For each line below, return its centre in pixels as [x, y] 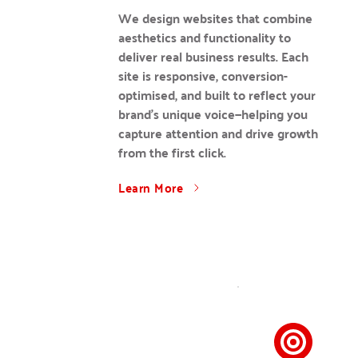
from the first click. [172, 152]
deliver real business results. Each [213, 56]
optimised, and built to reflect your [217, 95]
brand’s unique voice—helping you [213, 114]
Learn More [151, 187]
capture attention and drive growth [218, 133]
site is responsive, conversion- [203, 76]
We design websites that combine [215, 18]
